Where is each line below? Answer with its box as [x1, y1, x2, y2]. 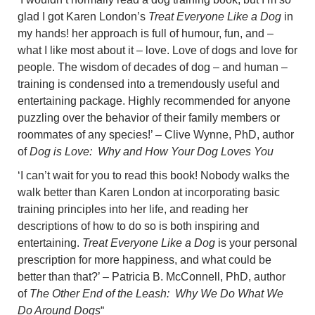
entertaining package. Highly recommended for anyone [18, 94, 290, 107]
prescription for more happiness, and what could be [18, 253, 271, 266]
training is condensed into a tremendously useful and [18, 77, 280, 90]
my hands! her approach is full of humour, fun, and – [18, 27, 274, 39]
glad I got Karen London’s [18, 10, 148, 22]
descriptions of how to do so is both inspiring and [18, 219, 259, 232]
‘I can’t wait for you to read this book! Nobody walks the [18, 169, 290, 181]
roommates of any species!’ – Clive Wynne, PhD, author [18, 128, 294, 141]
